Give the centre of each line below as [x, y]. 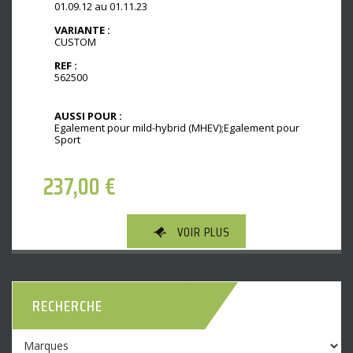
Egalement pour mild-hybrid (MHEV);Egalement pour [177, 128]
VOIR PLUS [204, 232]
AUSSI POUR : [88, 116]
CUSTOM [75, 41]
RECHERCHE [67, 305]
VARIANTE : [82, 30]
